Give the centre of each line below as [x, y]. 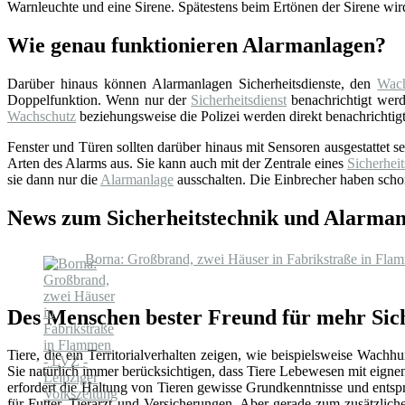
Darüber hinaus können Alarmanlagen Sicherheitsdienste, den [193, 84]
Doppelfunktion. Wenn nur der [99, 100]
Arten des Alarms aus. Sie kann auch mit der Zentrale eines [177, 164]
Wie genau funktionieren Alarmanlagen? [197, 46]
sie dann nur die [54, 180]
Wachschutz [42, 117]
